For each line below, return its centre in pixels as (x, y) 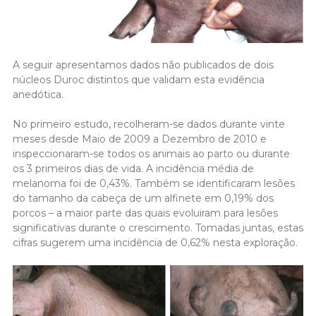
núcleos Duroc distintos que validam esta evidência (139, 80)
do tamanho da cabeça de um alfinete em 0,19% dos (143, 199)
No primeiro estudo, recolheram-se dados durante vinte (149, 124)
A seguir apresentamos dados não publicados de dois (143, 65)
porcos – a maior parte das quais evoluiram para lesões (145, 213)
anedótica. (38, 95)
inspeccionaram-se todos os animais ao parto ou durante (151, 154)
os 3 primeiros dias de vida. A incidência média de (133, 169)
